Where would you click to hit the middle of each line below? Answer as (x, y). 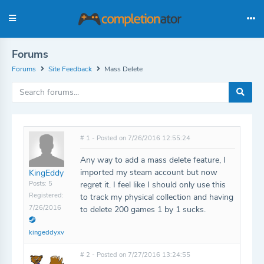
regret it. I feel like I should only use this (153, 185)
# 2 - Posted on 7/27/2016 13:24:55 (135, 255)
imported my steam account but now (149, 172)
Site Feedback (70, 69)
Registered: (46, 195)
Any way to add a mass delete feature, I (153, 160)
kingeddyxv (47, 232)
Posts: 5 (41, 184)
